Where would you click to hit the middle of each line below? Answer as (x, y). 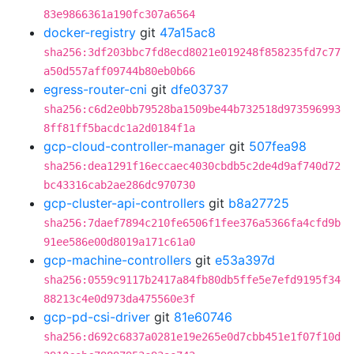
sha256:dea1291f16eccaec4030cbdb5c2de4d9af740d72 (192, 166)
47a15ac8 (188, 32)
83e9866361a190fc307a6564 (119, 14)
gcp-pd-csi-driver (97, 317)
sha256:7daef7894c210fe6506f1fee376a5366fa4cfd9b (192, 223)
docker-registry (90, 32)
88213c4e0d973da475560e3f (119, 299)
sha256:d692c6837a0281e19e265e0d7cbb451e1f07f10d (192, 337)
